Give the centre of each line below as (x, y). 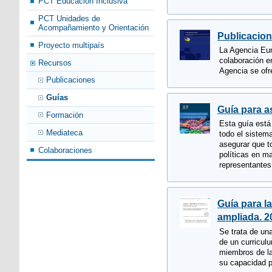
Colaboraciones (66, 150)
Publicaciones (71, 80)
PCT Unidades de (70, 19)
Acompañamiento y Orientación (94, 28)
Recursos (55, 63)
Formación (65, 115)
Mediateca (64, 132)
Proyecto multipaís (72, 45)
